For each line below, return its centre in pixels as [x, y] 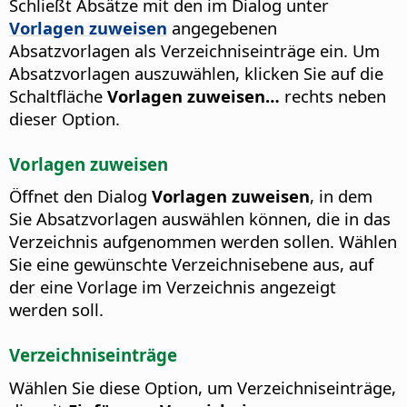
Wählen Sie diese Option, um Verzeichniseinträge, [203, 387]
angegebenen [222, 27]
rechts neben [333, 95]
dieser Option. [65, 118]
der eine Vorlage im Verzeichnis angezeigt [173, 287]
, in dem [341, 196]
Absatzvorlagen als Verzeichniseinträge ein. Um [194, 50]
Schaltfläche [58, 95]
